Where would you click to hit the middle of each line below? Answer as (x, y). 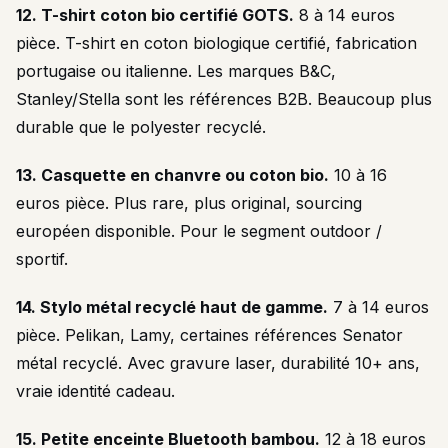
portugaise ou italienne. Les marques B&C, (176, 71)
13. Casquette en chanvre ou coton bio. (172, 175)
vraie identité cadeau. (95, 391)
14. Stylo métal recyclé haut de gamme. (172, 307)
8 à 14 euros (344, 15)
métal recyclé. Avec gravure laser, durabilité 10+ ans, (218, 363)
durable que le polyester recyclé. (141, 127)
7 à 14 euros (378, 307)
